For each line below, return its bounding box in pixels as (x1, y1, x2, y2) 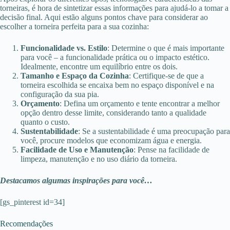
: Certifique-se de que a (129, 71, 204, 80)
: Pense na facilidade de (133, 145, 209, 154)
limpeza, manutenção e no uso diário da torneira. (21, 154, 177, 163)
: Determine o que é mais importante (107, 43, 224, 52)
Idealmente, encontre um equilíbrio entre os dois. (21, 62, 178, 71)
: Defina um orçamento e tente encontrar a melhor (60, 99, 220, 108)
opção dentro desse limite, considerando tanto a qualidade (21, 108, 206, 117)
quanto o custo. (21, 117, 70, 126)
